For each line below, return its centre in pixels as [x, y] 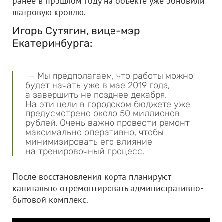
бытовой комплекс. [50, 199]
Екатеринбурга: [52, 43]
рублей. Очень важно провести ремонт [108, 123]
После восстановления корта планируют [92, 177]
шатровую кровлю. [49, 12]
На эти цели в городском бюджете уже [108, 104]
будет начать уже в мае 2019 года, [98, 85]
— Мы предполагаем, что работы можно [109, 76]
